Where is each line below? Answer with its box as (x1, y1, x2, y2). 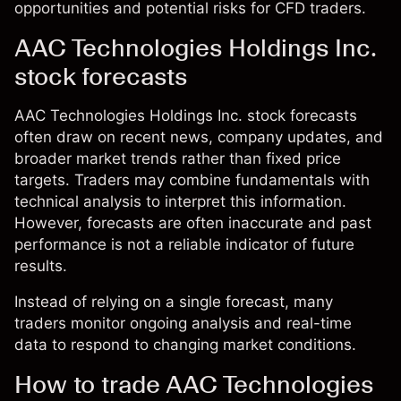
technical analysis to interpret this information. (14, 192, 346, 210)
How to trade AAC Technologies (14, 369, 373, 399)
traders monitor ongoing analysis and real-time (14, 314, 352, 332)
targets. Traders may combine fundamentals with (14, 171, 370, 189)
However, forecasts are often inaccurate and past (14, 214, 371, 232)
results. (14, 257, 67, 275)
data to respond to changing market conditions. (14, 336, 356, 354)
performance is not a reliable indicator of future (14, 235, 354, 253)
